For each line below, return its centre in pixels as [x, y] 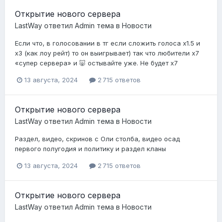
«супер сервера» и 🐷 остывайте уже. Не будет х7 [96, 63]
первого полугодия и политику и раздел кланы [90, 149]
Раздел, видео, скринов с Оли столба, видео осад [97, 139]
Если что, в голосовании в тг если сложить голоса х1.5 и [108, 43]
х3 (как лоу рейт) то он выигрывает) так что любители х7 [107, 53]
